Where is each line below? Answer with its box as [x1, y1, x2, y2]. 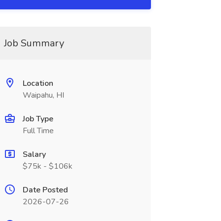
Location [22, 78, 53, 89]
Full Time [22, 125, 54, 136]
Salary [22, 149, 46, 160]
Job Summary [3, 37, 64, 50]
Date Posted [22, 184, 68, 195]
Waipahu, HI [22, 90, 64, 101]
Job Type [22, 113, 53, 124]
